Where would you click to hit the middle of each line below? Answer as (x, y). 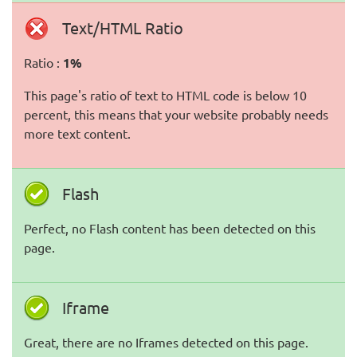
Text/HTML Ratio (123, 27)
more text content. (77, 133)
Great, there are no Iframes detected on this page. (166, 342)
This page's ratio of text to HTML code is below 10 (165, 95)
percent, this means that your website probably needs (176, 114)
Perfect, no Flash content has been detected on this (170, 228)
